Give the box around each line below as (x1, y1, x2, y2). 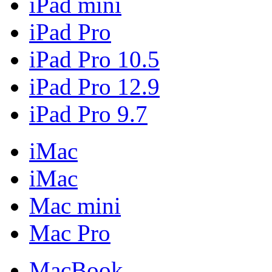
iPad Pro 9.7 (29, 100, 148, 127)
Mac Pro (29, 219, 110, 246)
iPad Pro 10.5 (29, 46, 160, 72)
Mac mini (29, 192, 121, 219)
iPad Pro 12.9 (29, 73, 160, 100)
